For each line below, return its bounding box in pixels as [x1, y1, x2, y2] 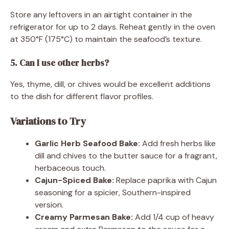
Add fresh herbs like [140, 138, 216, 149]
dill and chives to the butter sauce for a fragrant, [35, 150, 217, 161]
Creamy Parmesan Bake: [35, 211, 133, 222]
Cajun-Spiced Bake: [35, 174, 114, 186]
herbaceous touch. [35, 162, 106, 173]
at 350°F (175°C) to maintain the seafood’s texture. [10, 33, 202, 44]
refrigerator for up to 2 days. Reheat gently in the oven [10, 21, 215, 32]
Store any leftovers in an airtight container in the [10, 9, 192, 20]
